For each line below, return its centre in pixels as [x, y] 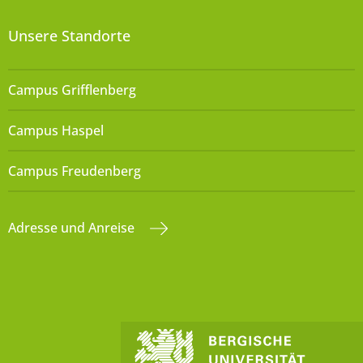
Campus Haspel [56, 130]
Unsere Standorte [69, 35]
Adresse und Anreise [73, 227]
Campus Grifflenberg [72, 90]
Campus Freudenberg [75, 171]
